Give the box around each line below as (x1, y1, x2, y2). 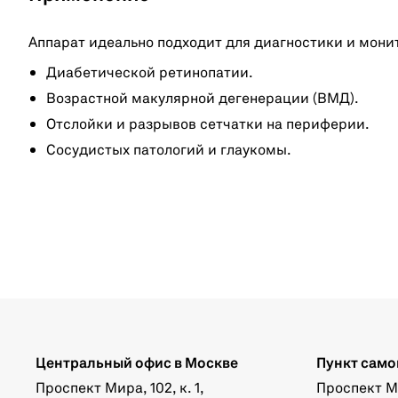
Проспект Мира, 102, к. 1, (36, 381, 204, 396)
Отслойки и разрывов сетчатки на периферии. (46, 117, 370, 132)
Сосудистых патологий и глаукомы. (46, 143, 291, 158)
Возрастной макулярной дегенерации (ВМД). (46, 92, 359, 107)
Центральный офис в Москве (36, 356, 238, 371)
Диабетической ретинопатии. (46, 66, 253, 81)
